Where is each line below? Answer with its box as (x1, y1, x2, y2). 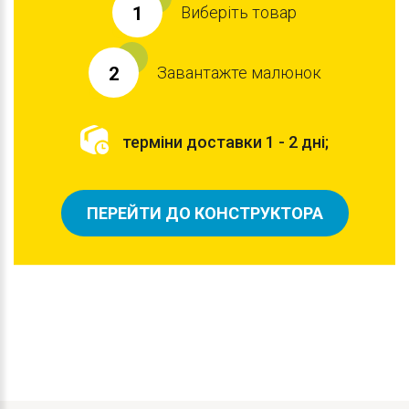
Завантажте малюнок (156, 62, 321, 82)
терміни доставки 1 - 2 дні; (122, 131, 329, 152)
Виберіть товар (181, 2, 297, 22)
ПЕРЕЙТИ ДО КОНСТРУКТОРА (86, 204, 323, 224)
